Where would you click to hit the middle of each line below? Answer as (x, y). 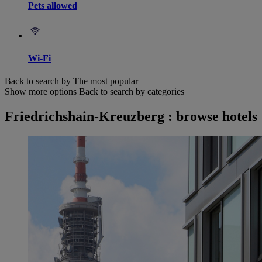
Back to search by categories (132, 92)
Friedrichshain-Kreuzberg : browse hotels (131, 117)
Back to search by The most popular (71, 81)
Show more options (41, 92)
